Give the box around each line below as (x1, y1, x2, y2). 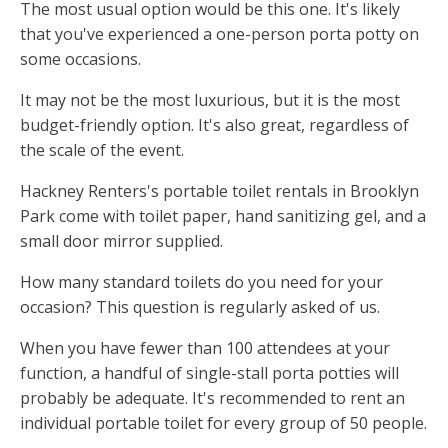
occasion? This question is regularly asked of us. (20, 296, 380, 319)
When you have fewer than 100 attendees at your (20, 337, 390, 360)
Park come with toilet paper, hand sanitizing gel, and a (20, 205, 426, 228)
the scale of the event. (20, 139, 184, 162)
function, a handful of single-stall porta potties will (20, 362, 399, 385)
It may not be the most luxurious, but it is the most (20, 89, 400, 112)
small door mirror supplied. (20, 230, 223, 253)
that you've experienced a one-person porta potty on (20, 23, 419, 46)
